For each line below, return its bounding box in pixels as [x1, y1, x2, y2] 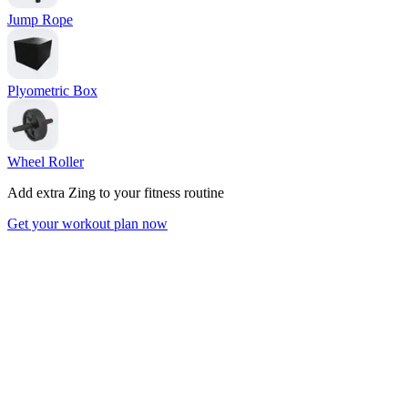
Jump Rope [7, 12, 73, 28]
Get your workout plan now [7, 216, 168, 232]
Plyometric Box [7, 83, 97, 99]
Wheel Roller [7, 154, 84, 170]
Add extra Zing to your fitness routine [7, 185, 224, 201]
